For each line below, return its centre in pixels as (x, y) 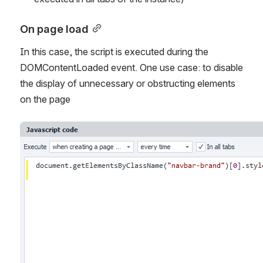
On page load (54, 28)
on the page (45, 99)
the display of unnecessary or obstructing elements (128, 83)
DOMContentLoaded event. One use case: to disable (131, 67)
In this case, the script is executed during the (114, 51)
